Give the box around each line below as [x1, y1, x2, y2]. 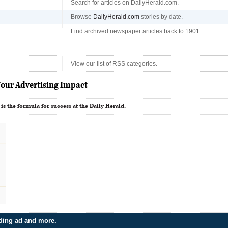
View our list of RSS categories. [71, 60, 157, 67]
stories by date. [139, 13, 183, 20]
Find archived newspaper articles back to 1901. [71, 27, 201, 35]
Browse [71, 13, 93, 20]
